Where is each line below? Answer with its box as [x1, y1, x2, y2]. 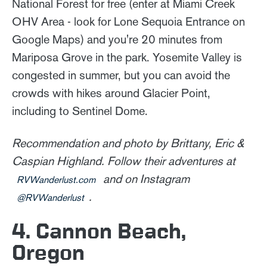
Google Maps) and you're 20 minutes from [12, 32, 222, 46]
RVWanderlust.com [17, 173, 95, 185]
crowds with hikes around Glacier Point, [12, 85, 210, 100]
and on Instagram [100, 171, 190, 186]
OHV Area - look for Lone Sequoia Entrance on [12, 14, 245, 29]
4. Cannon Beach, [12, 218, 186, 242]
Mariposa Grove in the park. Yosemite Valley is [12, 49, 242, 64]
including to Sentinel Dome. [12, 103, 148, 118]
